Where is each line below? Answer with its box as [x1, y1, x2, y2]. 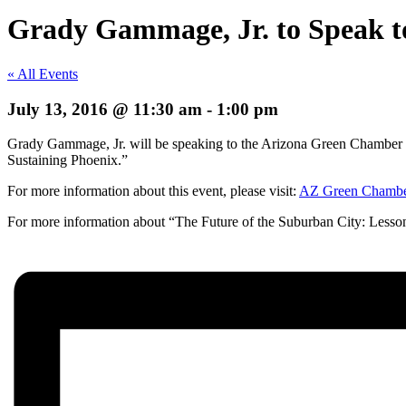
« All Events [7, 65, 78, 82]
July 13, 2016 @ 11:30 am [7, 99, 202, 119]
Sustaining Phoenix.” [7, 152, 128, 169]
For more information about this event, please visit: [7, 183, 299, 199]
